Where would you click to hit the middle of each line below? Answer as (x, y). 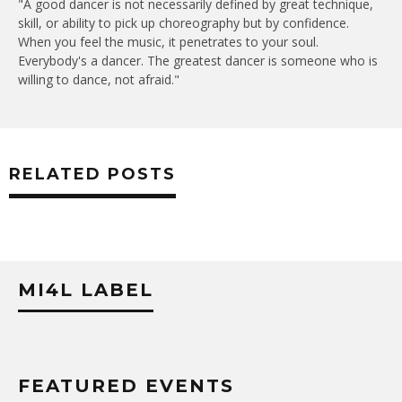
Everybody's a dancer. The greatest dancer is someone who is (198, 60)
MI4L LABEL (86, 289)
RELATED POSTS (92, 174)
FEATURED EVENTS (126, 385)
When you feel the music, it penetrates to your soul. (168, 41)
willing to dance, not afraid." (99, 79)
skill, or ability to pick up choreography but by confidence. (184, 22)
